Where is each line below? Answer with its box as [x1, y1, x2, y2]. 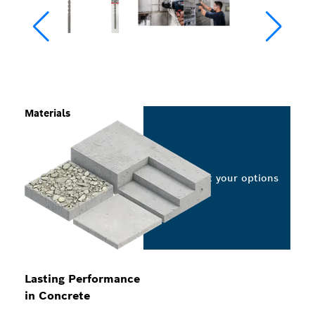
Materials [25, 107, 70, 120]
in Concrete [25, 288, 90, 303]
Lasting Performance [25, 271, 140, 286]
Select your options [181, 172, 278, 184]
